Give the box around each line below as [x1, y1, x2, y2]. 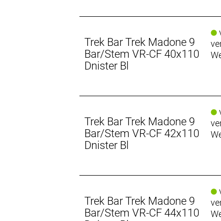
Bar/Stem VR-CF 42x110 [84, 127, 200, 140]
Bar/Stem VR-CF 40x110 [84, 47, 200, 60]
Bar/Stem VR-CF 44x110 [84, 206, 200, 219]
